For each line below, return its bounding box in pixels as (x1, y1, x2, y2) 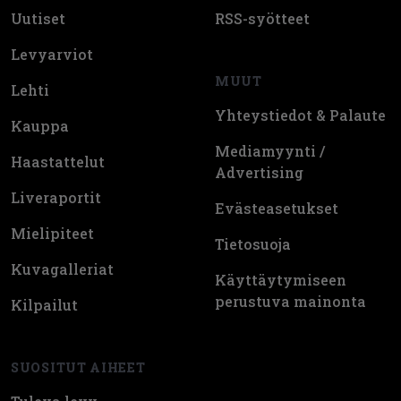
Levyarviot (11, 44, 93, 64)
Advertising (215, 162, 303, 182)
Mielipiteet (11, 223, 94, 243)
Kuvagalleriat (11, 259, 114, 278)
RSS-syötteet (215, 8, 310, 28)
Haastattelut (11, 151, 105, 171)
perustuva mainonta (215, 291, 366, 311)
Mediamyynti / (215, 141, 325, 160)
